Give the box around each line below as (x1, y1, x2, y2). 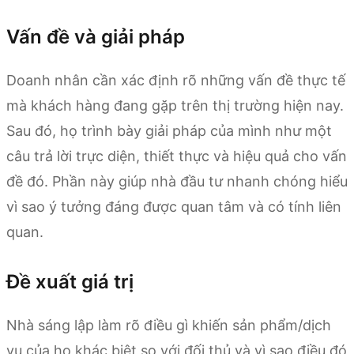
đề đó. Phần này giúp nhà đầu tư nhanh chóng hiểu (6, 172, 348, 190)
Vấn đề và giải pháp (6, 24, 185, 48)
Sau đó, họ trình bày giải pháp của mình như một (6, 122, 332, 139)
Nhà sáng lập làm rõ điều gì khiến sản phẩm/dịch (6, 316, 331, 333)
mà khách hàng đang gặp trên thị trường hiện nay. (6, 96, 344, 114)
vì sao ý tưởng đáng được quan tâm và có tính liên (6, 198, 341, 215)
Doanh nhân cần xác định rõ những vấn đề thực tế (6, 71, 345, 88)
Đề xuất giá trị (6, 269, 134, 293)
